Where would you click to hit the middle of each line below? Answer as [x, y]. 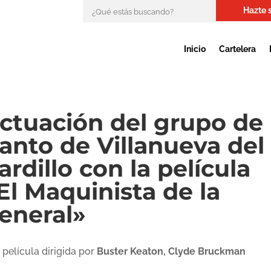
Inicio [194, 49]
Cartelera [237, 49]
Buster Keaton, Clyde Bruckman [171, 251]
